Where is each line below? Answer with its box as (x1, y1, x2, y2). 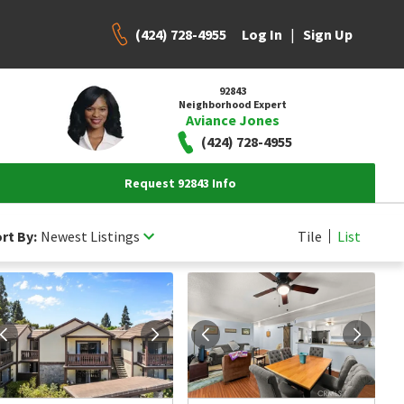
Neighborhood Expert (178, 96, 287, 111)
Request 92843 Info (124, 175, 236, 191)
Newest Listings (41, 226, 140, 245)
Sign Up (303, 25, 353, 43)
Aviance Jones (185, 110, 280, 129)
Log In (242, 25, 282, 43)
